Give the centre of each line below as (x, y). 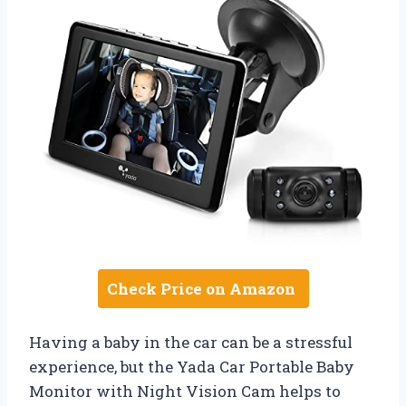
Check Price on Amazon (201, 288)
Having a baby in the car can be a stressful (191, 342)
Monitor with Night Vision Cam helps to (185, 391)
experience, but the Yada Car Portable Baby (192, 366)
